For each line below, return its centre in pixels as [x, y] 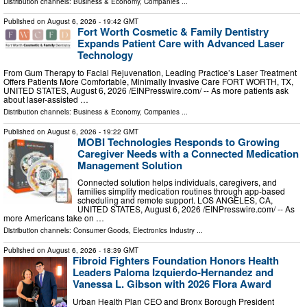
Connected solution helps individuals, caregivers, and [177, 182]
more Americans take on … [54, 218]
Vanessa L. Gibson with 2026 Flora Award [172, 284]
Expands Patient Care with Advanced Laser [181, 44]
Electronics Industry [164, 231]
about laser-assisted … [46, 99]
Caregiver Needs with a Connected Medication [188, 153]
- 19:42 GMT [118, 22]
